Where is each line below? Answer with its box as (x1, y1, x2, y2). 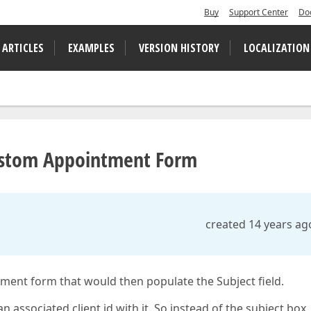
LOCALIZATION (244, 40, 310, 56)
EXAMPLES (68, 40, 115, 56)
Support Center (229, 6, 288, 18)
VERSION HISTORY (139, 40, 219, 56)
